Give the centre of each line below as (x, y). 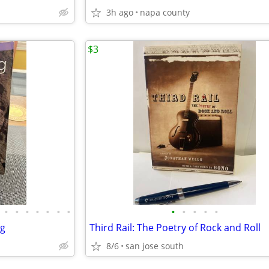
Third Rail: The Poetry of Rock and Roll (175, 228)
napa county (165, 12)
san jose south (155, 246)
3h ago (120, 12)
